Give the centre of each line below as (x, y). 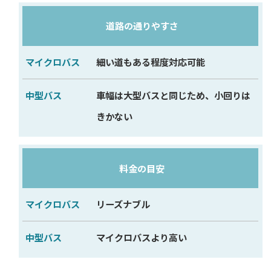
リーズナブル (123, 204)
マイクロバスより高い (141, 237)
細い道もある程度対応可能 (150, 62)
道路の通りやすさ (142, 26)
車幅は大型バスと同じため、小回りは (173, 95)
